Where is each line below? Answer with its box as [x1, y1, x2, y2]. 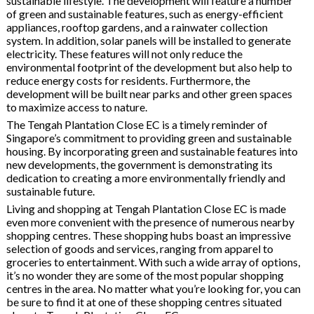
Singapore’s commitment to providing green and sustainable [6, 130, 292, 144]
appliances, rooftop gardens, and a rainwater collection [6, 20, 268, 34]
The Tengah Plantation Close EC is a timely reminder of [6, 117, 268, 131]
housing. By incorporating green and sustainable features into [6, 144, 298, 158]
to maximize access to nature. [6, 100, 147, 114]
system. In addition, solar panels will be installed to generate [6, 33, 291, 47]
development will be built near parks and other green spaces [6, 86, 292, 100]
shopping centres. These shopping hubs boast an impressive [6, 228, 291, 242]
